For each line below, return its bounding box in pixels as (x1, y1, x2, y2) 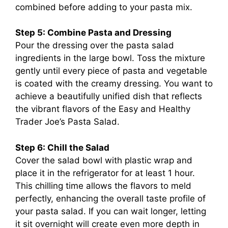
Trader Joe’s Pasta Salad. (15, 117, 120, 127)
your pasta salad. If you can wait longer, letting (15, 206, 206, 216)
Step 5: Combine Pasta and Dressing (15, 27, 172, 38)
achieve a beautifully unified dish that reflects (15, 91, 202, 101)
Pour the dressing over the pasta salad (15, 40, 174, 50)
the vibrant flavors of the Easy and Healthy (15, 104, 190, 114)
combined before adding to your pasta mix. (15, 2, 192, 12)
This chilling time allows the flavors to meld (15, 180, 191, 191)
